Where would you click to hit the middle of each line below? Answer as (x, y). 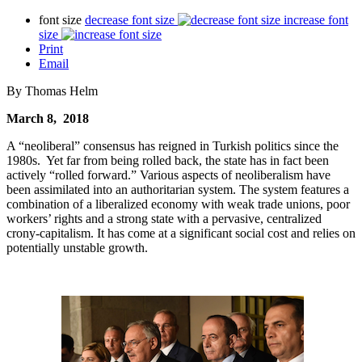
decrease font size (130, 19)
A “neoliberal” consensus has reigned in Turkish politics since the (173, 145)
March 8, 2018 (48, 118)
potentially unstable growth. (77, 247)
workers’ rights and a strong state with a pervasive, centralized (164, 218)
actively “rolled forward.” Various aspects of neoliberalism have (168, 175)
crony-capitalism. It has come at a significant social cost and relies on (181, 233)
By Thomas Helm (52, 90)
